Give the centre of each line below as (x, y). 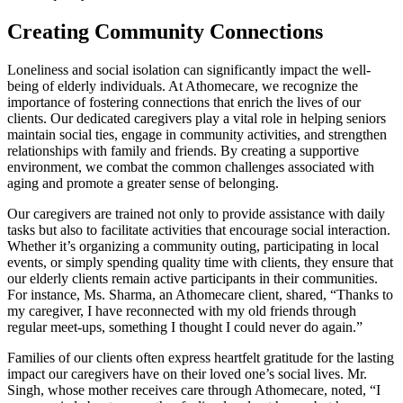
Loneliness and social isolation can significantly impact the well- (189, 69)
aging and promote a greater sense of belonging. (143, 183)
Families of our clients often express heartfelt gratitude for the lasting (201, 357)
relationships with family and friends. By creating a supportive (183, 150)
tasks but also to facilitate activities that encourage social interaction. (199, 229)
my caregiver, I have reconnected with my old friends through (182, 310)
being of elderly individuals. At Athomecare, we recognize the (183, 85)
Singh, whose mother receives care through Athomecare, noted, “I (194, 390)
